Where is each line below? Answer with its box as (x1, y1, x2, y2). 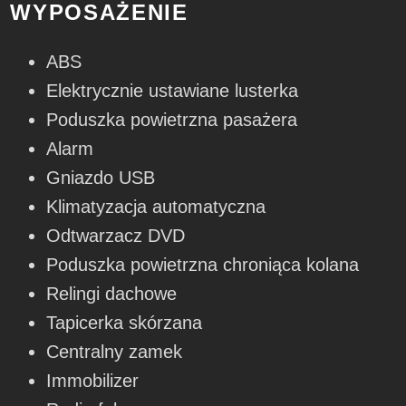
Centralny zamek (46, 341, 183, 362)
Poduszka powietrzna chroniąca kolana (46, 254, 360, 275)
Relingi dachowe (46, 283, 178, 304)
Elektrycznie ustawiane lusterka (46, 80, 299, 101)
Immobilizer (46, 370, 140, 391)
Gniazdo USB (46, 167, 156, 188)
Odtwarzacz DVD (46, 225, 186, 246)
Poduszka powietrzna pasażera (46, 109, 298, 130)
